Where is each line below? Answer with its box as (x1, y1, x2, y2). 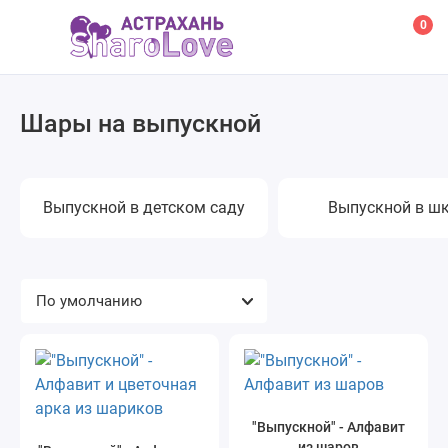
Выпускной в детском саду (43, 198, 245, 217)
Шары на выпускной (20, 109, 261, 138)
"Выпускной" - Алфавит (252, 419, 405, 435)
